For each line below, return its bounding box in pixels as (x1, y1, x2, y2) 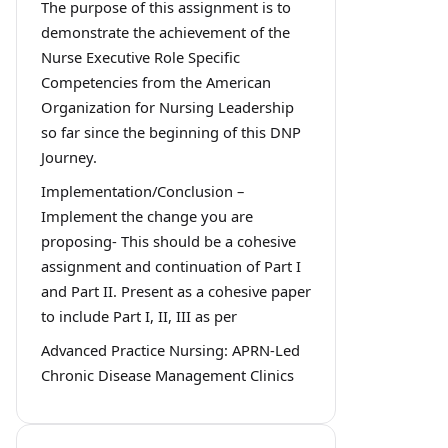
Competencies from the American (41, 72, 271, 93)
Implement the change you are (41, 206, 253, 227)
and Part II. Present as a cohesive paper (41, 281, 311, 302)
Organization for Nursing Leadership (41, 97, 294, 118)
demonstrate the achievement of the (41, 22, 290, 43)
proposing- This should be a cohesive (41, 231, 296, 252)
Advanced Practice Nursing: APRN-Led (41, 340, 300, 361)
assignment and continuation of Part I (41, 256, 301, 277)
